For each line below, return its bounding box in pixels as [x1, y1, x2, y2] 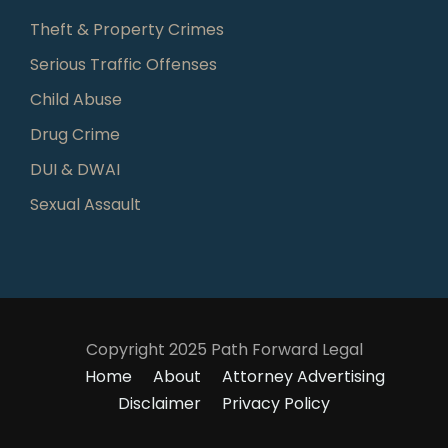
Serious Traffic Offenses [30, 52, 217, 76]
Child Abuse [30, 87, 122, 111]
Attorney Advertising [221, 364, 385, 388]
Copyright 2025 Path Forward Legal [85, 337, 363, 361]
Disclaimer [118, 391, 201, 415]
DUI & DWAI [30, 157, 120, 181]
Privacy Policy [222, 391, 330, 415]
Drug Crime [30, 122, 120, 146]
